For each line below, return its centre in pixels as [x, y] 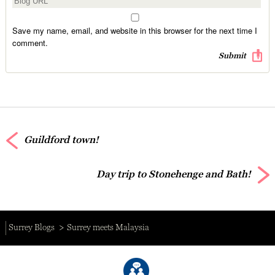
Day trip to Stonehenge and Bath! [174, 174]
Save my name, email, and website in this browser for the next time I [134, 30]
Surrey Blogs [31, 227]
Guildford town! [61, 140]
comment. [30, 42]
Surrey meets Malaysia [108, 227]
